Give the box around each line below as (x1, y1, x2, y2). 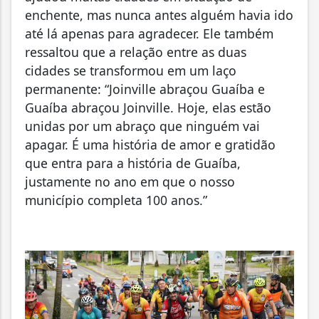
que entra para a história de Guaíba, (25, 154, 241, 172)
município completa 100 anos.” (25, 191, 207, 209)
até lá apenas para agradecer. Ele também (25, 24, 273, 42)
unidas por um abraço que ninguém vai (25, 117, 260, 135)
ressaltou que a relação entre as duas (25, 43, 246, 61)
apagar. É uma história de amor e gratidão (25, 135, 276, 153)
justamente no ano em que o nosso (25, 172, 235, 190)
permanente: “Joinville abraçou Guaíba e (25, 80, 265, 98)
